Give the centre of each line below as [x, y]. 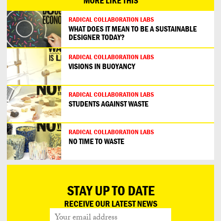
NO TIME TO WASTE [96, 141]
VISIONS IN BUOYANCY [102, 66]
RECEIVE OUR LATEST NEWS [110, 204]
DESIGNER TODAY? [97, 37]
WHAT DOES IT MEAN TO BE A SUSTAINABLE [133, 29]
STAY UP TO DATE [110, 191]
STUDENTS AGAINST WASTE [109, 104]
